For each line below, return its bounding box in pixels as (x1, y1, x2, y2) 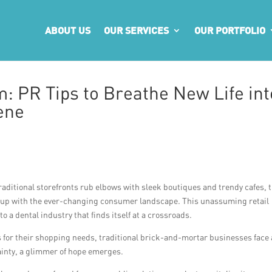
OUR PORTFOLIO (194, 24, 265, 36)
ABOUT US (45, 24, 90, 36)
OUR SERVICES (104, 24, 169, 36)
